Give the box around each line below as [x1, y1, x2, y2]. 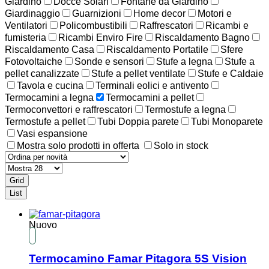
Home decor [133, 8, 186, 19]
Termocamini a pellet [106, 92, 194, 103]
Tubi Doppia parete [97, 116, 179, 127]
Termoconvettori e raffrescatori [5, 104, 133, 115]
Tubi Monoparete [191, 116, 263, 127]
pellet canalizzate [5, 68, 79, 79]
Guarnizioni [72, 8, 121, 19]
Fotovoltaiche [5, 56, 62, 67]
